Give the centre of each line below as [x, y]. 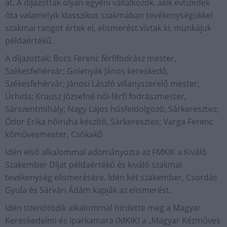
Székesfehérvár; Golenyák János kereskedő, [87, 71]
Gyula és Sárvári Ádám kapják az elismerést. [88, 190]
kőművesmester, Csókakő [54, 134]
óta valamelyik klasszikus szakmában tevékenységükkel [109, 15]
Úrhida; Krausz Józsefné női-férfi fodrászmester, [96, 96]
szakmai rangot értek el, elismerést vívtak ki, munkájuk [108, 28]
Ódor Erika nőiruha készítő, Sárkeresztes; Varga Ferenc [109, 121]
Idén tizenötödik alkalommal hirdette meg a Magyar [103, 207]
